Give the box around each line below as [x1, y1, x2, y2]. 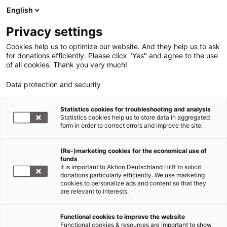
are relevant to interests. [60, 187, 129, 195]
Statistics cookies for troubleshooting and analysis [60, 105, 211, 113]
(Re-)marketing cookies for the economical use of [60, 147, 207, 155]
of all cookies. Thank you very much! [6, 60, 127, 69]
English [7, 6, 33, 14]
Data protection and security [6, 80, 101, 89]
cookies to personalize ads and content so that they [60, 179, 206, 187]
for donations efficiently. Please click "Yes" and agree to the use [6, 51, 218, 60]
